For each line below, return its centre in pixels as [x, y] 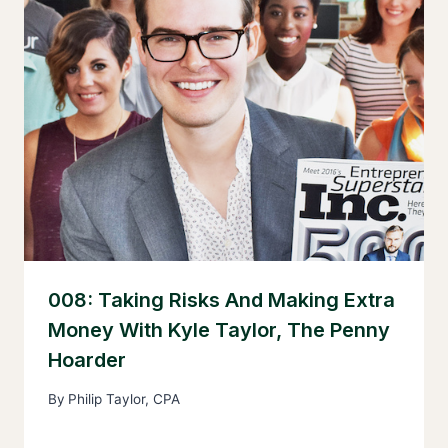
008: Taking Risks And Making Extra [221, 299]
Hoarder [87, 359]
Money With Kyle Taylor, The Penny [219, 329]
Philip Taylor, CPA [124, 398]
